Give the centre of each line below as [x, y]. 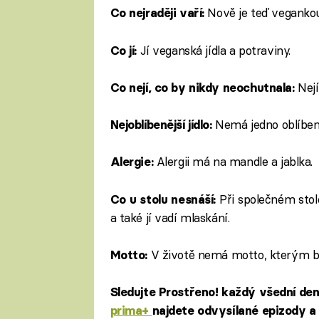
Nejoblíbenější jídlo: [163, 125]
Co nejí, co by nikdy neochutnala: [204, 87]
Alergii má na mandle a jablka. [235, 162]
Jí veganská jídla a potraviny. [213, 50]
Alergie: [133, 162]
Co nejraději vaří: [159, 13]
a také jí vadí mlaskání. [170, 217]
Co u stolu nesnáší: [163, 199]
